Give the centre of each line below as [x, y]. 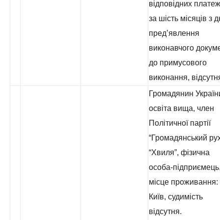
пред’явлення [174, 33]
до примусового [178, 63]
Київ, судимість [176, 197]
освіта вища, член [181, 108]
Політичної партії [180, 123]
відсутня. [165, 211]
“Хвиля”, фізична [179, 152]
